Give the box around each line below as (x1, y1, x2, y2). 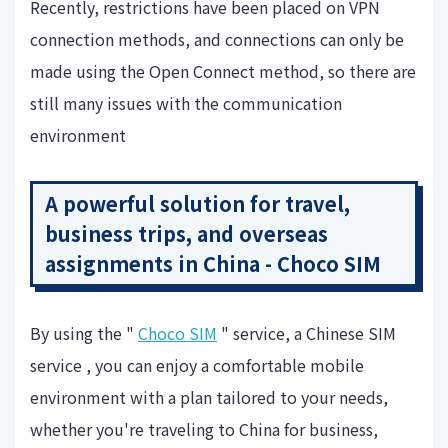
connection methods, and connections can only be (30, 27, 404, 52)
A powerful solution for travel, (45, 189, 350, 219)
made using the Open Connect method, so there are (30, 59, 416, 84)
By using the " (30, 321, 138, 346)
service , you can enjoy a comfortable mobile (30, 353, 364, 378)
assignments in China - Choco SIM (45, 249, 381, 279)
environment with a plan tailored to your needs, (30, 385, 388, 410)
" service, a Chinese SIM (217, 321, 396, 346)
